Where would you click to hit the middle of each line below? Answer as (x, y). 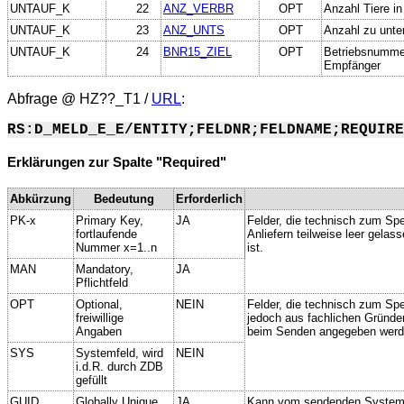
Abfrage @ (43, 98)
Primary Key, (110, 220)
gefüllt (92, 380)
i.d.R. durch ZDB (119, 366)
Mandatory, (105, 269)
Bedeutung (124, 198)
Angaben (99, 331)
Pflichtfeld (102, 282)
